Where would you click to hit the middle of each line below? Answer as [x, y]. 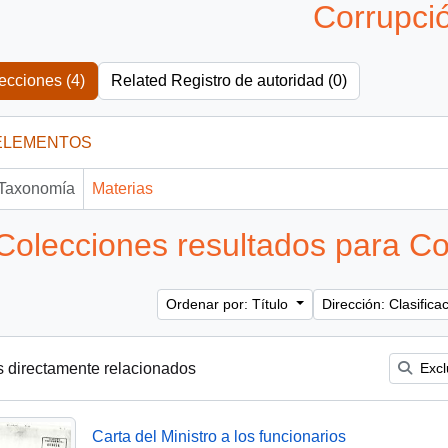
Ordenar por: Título [229, 304]
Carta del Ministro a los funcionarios [218, 436]
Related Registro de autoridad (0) [229, 80]
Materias [122, 188]
